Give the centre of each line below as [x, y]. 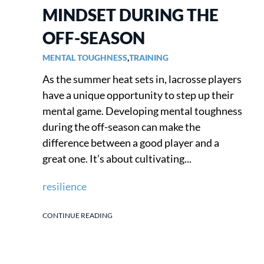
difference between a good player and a [131, 142]
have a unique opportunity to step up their [138, 95]
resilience [65, 186]
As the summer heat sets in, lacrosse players [142, 79]
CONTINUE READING [77, 215]
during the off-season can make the [121, 126]
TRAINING [149, 57]
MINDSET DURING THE [131, 14]
